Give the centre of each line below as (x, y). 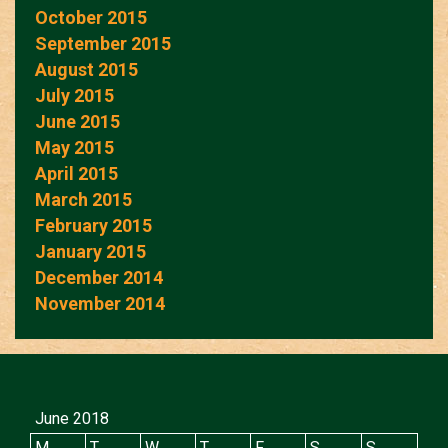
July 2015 (74, 95)
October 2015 (91, 17)
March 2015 (83, 199)
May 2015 (74, 147)
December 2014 (99, 277)
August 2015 (86, 69)
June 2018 (72, 418)
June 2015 (77, 121)
